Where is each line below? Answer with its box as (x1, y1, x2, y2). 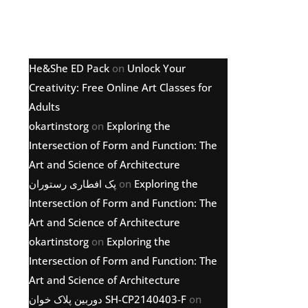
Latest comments (1, 15, 191, 45)
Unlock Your (127, 61, 186, 75)
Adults (29, 100, 60, 113)
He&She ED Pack (29, 61, 109, 75)
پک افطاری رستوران (29, 177, 116, 190)
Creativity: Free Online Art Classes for (29, 80, 212, 94)
